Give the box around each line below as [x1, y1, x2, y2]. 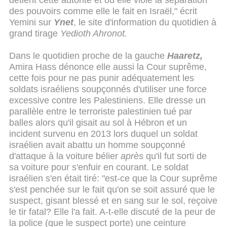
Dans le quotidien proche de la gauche [9, 50, 167, 61]
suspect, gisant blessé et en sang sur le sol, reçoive [9, 195, 217, 206]
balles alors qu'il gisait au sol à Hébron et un [9, 117, 187, 128]
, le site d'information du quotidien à [73, 17, 216, 28]
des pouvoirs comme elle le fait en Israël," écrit [9, 6, 197, 17]
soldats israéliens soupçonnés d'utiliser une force [9, 84, 207, 94]
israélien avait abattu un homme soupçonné [9, 139, 185, 150]
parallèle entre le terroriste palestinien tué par [9, 106, 192, 117]
